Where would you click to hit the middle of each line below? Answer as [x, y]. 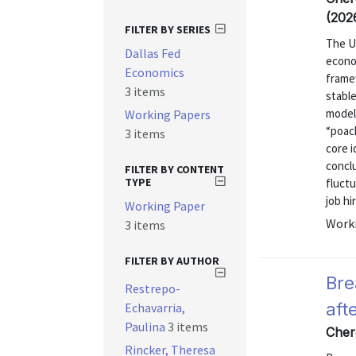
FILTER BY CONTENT [174, 169]
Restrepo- [153, 288]
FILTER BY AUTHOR [172, 261]
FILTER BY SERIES [168, 29]
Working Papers [168, 114]
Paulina [146, 327]
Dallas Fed [153, 53]
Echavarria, [155, 308]
